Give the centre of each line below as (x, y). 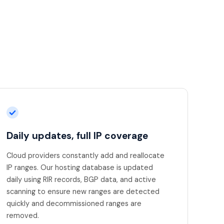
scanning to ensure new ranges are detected (83, 191)
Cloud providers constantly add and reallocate (85, 155)
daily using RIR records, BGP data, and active (81, 179)
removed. (23, 215)
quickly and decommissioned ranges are (74, 203)
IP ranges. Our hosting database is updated (80, 167)
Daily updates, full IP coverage (77, 135)
